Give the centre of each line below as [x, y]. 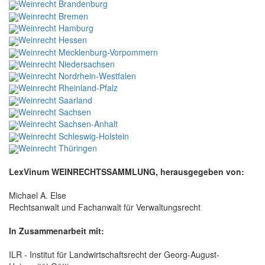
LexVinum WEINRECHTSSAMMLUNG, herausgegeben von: [127, 172]
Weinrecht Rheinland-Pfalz [68, 88]
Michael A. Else [38, 195]
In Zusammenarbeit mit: [56, 231]
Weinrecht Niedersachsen [67, 64]
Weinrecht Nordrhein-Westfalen [77, 76]
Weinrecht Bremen [53, 16]
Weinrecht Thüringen [58, 148]
